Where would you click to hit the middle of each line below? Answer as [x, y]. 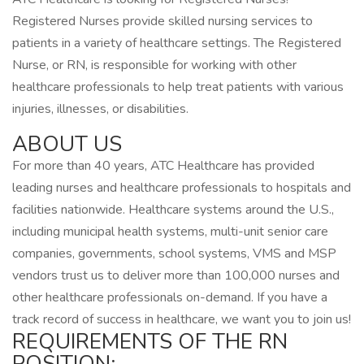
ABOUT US [67, 144]
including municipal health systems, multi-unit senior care [170, 232]
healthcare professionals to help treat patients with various [178, 87]
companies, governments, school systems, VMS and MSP [174, 253]
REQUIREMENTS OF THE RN [150, 342]
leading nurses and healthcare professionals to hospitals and [182, 188]
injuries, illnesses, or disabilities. [100, 109]
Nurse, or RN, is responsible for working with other [154, 65]
